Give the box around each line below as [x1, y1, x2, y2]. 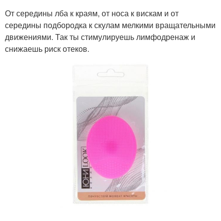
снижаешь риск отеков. [5, 43, 89, 54]
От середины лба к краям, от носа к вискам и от [5, 7, 179, 19]
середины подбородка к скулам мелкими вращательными [5, 19, 216, 31]
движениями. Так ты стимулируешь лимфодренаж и [5, 31, 195, 42]
